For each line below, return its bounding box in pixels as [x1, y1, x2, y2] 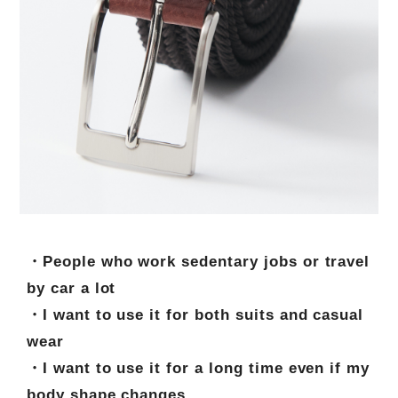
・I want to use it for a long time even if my [26, 359, 370, 377]
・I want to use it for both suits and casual [26, 306, 364, 323]
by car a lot [26, 279, 116, 297]
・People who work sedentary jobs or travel [26, 252, 370, 270]
